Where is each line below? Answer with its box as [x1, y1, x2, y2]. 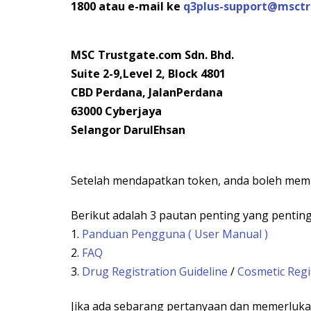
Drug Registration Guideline [82, 264, 228, 280]
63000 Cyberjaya [71, 103, 162, 119]
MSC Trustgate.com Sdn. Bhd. [71, 47, 234, 63]
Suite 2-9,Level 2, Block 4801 [71, 66, 226, 82]
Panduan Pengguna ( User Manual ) [82, 226, 268, 242]
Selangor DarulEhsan [71, 122, 185, 138]
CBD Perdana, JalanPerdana [71, 85, 223, 101]
